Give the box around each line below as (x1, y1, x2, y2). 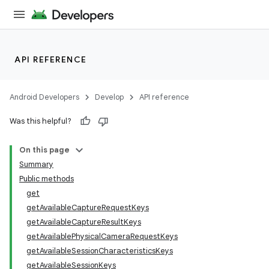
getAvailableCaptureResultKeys (26, 217, 141, 227)
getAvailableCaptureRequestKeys (26, 202, 149, 213)
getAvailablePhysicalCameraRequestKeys (26, 231, 178, 241)
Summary (19, 159, 53, 169)
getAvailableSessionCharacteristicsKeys (26, 246, 173, 256)
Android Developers (10, 92, 79, 102)
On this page (19, 145, 70, 155)
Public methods (19, 174, 74, 184)
